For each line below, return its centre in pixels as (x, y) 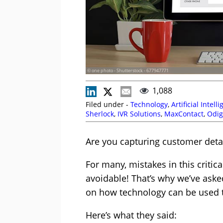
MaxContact (184, 114)
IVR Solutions (139, 114)
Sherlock (100, 114)
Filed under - (108, 105)
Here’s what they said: (131, 215)
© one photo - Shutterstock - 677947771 (128, 71)
